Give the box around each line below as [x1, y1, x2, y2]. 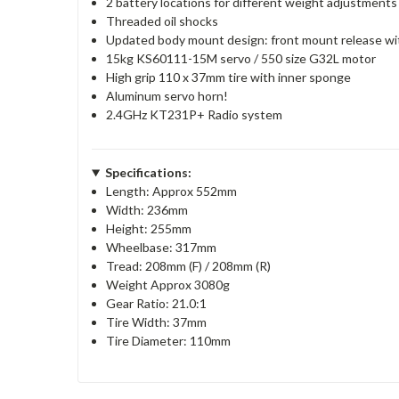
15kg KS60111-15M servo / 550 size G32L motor [106, 51, 377, 66]
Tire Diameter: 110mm [106, 333, 232, 348]
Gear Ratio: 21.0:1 [106, 296, 208, 311]
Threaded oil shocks [106, 13, 219, 28]
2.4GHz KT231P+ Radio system [106, 107, 283, 122]
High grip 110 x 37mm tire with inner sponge [106, 69, 352, 85]
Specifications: [104, 165, 191, 180]
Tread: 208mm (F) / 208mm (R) [106, 258, 272, 273]
